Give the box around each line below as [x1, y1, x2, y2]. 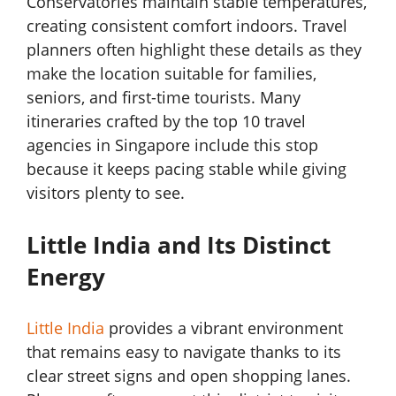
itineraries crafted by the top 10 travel [27, 110, 306, 133]
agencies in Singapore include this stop [27, 134, 318, 156]
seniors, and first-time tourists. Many [27, 87, 301, 109]
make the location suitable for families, [27, 63, 316, 85]
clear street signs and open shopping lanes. [27, 365, 351, 387]
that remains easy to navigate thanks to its [27, 341, 341, 363]
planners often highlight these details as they [27, 39, 362, 61]
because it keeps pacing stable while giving [27, 158, 346, 180]
